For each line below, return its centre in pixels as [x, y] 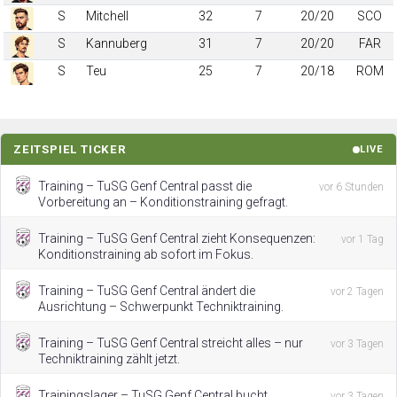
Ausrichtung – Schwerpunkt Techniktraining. [161, 307]
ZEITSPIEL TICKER [70, 149]
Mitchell [107, 16]
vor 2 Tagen [357, 292]
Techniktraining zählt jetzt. [109, 359]
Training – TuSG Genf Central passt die [145, 186]
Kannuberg [116, 43]
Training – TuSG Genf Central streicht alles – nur [171, 343]
